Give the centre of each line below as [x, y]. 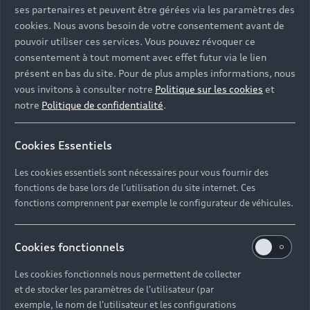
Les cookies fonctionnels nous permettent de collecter [128, 274]
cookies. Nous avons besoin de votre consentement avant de [149, 25]
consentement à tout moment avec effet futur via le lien [140, 57]
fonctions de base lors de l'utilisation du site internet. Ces [135, 188]
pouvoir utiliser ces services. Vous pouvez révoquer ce [135, 41]
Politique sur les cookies [209, 89]
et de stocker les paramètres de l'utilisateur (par [114, 289]
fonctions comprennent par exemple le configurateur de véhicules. [154, 203]
